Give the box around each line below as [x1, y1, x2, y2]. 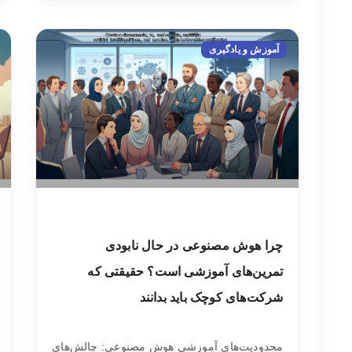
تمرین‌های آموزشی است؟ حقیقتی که [87, 264, 284, 278]
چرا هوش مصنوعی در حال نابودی [104, 238, 284, 252]
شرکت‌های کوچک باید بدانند [139, 290, 284, 304]
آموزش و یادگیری [209, 43, 280, 55]
